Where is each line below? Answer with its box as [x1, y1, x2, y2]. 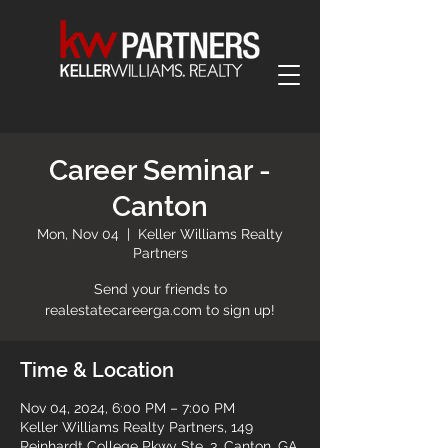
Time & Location [20, 358, 174, 382]
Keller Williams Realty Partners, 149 [20, 419, 253, 435]
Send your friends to [93, 281, 227, 297]
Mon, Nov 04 [37, 226, 119, 242]
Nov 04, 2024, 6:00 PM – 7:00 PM [20, 400, 235, 416]
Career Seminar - [49, 154, 271, 187]
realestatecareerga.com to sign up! [45, 302, 275, 318]
